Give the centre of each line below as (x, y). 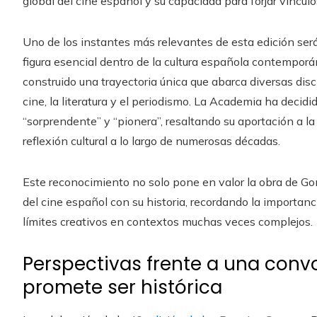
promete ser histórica (122, 287)
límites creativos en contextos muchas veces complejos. (168, 221)
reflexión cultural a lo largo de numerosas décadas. (153, 140)
